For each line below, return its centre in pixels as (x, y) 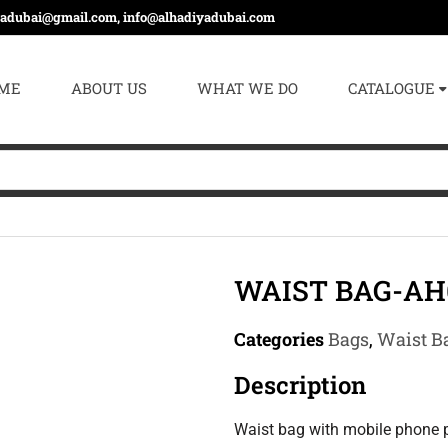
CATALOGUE (392, 88)
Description (300, 385)
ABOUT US (109, 88)
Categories (279, 339)
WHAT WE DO (248, 88)
